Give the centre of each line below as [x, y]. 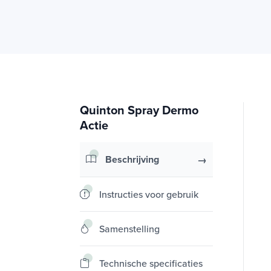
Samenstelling [129, 229]
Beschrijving [132, 160]
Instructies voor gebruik [149, 194]
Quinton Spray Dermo [139, 110]
